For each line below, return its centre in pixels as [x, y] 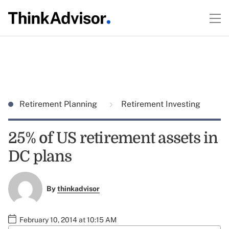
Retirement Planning [59, 104]
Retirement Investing [160, 104]
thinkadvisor [78, 189]
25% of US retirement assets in [113, 138]
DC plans [40, 156]
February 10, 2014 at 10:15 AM [68, 220]
